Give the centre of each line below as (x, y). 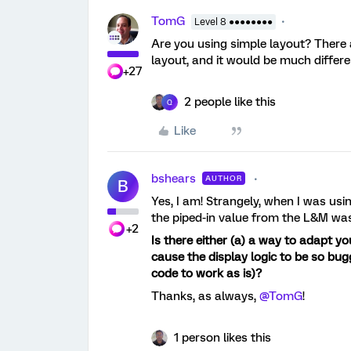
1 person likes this (223, 338)
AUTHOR (224, 179)
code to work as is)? (206, 274)
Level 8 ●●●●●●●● (233, 22)
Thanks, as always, (205, 297)
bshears (174, 179)
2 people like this (230, 102)
